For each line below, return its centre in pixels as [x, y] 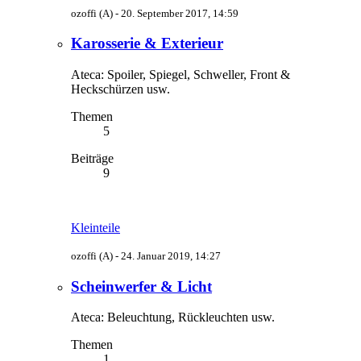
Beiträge [92, 158]
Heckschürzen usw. [120, 89]
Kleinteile [95, 227]
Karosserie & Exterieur [147, 44]
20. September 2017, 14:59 [180, 13]
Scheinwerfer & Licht [141, 286]
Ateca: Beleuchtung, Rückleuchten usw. [173, 317]
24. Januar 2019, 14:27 [171, 255]
